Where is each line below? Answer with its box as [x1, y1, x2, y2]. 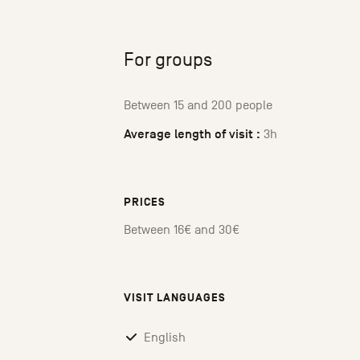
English [144, 330, 186, 346]
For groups [124, 49, 212, 71]
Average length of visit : [124, 126, 260, 143]
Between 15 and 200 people [124, 98, 272, 113]
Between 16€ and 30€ [124, 223, 239, 238]
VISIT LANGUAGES [124, 291, 226, 305]
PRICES [124, 195, 166, 210]
